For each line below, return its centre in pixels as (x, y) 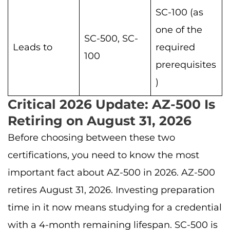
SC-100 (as (179, 13)
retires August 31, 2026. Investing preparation (111, 190)
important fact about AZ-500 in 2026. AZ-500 (111, 173)
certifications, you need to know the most (103, 155)
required (175, 47)
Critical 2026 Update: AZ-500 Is (111, 104)
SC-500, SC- (111, 39)
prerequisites (186, 65)
